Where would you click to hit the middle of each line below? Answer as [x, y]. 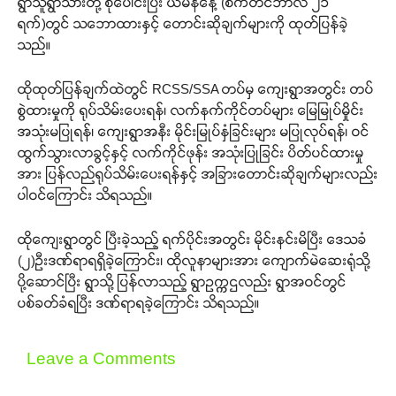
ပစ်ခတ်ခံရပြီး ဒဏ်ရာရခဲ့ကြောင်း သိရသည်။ [139, 302]
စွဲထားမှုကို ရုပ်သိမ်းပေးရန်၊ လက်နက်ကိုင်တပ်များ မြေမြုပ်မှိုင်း [191, 110]
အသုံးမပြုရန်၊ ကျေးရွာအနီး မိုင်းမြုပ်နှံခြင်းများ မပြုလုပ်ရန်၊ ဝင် [194, 131]
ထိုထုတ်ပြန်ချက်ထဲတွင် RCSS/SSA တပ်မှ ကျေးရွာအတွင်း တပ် [196, 88]
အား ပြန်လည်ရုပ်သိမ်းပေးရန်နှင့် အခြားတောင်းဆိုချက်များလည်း [198, 173]
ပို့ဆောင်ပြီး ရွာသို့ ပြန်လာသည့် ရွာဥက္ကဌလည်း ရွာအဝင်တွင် [182, 281]
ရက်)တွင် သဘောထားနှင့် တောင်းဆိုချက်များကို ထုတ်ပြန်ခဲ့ [183, 23]
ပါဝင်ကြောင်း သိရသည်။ [85, 194]
